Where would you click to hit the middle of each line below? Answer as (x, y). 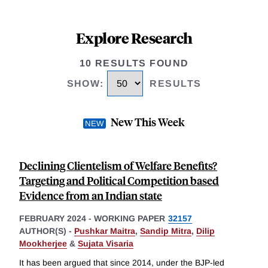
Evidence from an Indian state (91, 196)
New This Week (148, 122)
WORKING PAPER (130, 219)
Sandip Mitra (166, 231)
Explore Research (134, 38)
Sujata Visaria (106, 244)
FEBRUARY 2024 (53, 219)
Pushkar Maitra (105, 231)
